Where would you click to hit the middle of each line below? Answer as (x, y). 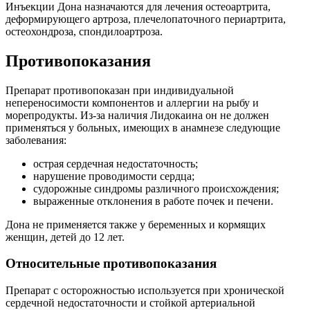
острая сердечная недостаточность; (116, 163)
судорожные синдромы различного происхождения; (156, 188)
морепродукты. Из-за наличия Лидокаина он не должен (137, 115)
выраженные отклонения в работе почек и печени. (153, 201)
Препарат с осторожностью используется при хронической (145, 290)
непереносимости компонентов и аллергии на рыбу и (132, 102)
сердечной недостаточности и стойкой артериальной (130, 302)
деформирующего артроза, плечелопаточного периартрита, (146, 19)
